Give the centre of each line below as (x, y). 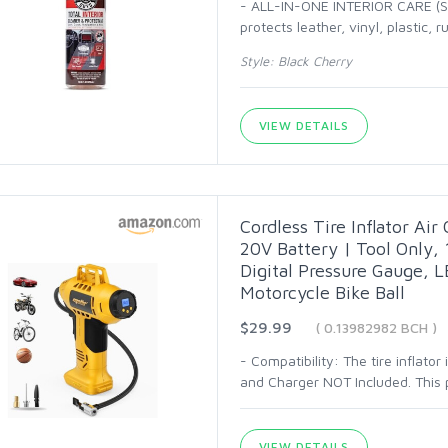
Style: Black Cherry (295, 61)
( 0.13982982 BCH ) (376, 327)
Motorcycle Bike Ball (322, 292)
